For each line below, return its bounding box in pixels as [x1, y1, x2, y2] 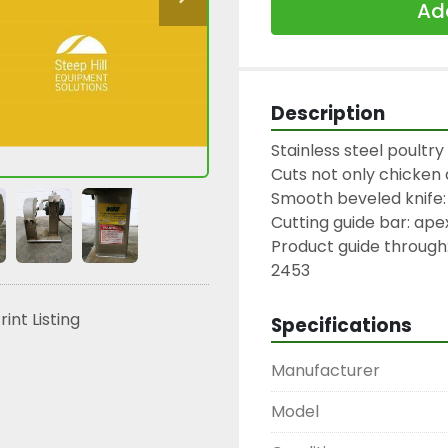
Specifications [271, 312, 412, 339]
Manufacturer [271, 359, 380, 382]
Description [271, 100, 385, 127]
